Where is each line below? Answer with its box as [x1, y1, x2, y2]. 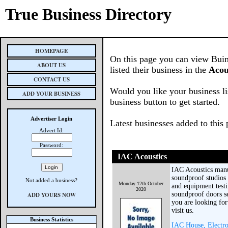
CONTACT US [34, 75, 70, 83]
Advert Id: [39, 127, 64, 133]
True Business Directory [5, 5, 172, 23]
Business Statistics [30, 216, 73, 222]
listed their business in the [110, 65, 209, 75]
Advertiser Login [31, 116, 73, 122]
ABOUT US [37, 61, 66, 69]
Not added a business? [25, 177, 78, 183]
